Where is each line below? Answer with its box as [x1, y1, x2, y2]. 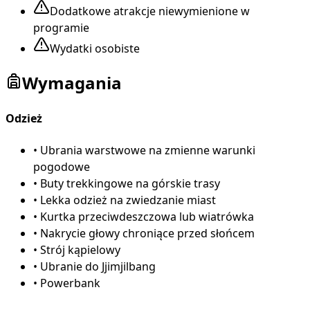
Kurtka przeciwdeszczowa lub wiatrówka [40, 208, 254, 224]
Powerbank [40, 275, 100, 291]
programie [33, 20, 89, 36]
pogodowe [33, 158, 90, 174]
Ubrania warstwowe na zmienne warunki [40, 142, 255, 158]
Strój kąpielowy [40, 241, 120, 257]
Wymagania [22, 71, 122, 95]
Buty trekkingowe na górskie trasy [40, 175, 220, 191]
